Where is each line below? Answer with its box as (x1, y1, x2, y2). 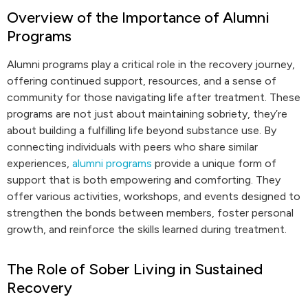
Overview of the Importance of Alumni (7, 8, 269, 27)
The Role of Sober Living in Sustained (7, 260, 263, 278)
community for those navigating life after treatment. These (7, 91, 300, 104)
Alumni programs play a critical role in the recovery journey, (7, 58, 295, 71)
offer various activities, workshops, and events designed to (7, 190, 300, 203)
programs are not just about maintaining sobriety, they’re (7, 107, 287, 120)
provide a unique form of (152, 157, 276, 170)
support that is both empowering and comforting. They (7, 173, 280, 186)
